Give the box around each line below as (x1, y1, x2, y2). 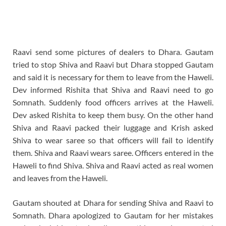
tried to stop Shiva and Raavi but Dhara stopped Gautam (13, 59, 213, 69)
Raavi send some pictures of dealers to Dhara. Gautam (13, 46, 213, 56)
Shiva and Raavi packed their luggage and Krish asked (13, 122, 213, 132)
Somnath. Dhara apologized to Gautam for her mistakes (13, 210, 213, 220)
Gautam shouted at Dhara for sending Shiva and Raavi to (13, 197, 213, 207)
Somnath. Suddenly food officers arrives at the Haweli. (13, 97, 213, 107)
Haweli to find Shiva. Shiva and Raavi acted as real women (13, 160, 213, 170)
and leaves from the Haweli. (13, 173, 107, 183)
